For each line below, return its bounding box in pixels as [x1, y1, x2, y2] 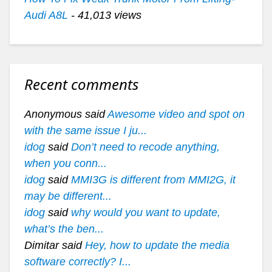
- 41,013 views [67, 9, 141, 21]
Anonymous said [24, 108, 107, 120]
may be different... [24, 190, 112, 202]
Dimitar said [24, 239, 85, 251]
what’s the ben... [24, 223, 104, 235]
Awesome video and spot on [107, 108, 245, 120]
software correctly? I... [24, 256, 131, 268]
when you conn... [24, 157, 107, 169]
